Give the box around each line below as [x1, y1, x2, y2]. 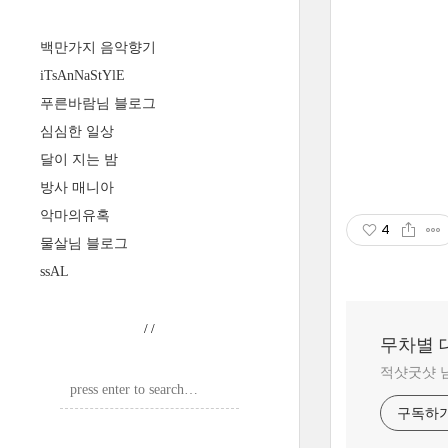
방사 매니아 [40, 180, 114, 195]
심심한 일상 [40, 124, 114, 139]
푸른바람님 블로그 [40, 96, 156, 111]
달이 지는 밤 [40, 152, 118, 167]
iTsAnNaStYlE [40, 68, 125, 83]
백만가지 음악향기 [40, 40, 156, 55]
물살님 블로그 [40, 236, 128, 251]
